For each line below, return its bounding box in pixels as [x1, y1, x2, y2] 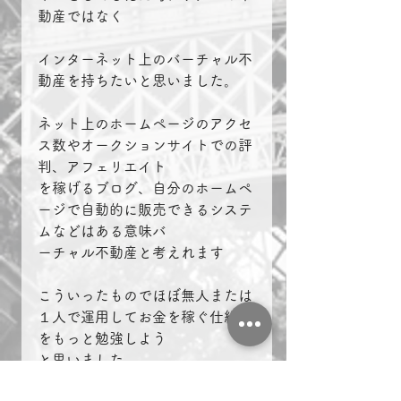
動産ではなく [38, 9, 124, 24]
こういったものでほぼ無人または [38, 288, 252, 303]
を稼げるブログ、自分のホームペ [38, 181, 252, 196]
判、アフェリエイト [38, 159, 166, 175]
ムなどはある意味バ [38, 224, 166, 239]
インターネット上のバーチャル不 [38, 52, 252, 67]
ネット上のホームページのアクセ [38, 116, 252, 132]
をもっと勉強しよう [38, 331, 166, 346]
